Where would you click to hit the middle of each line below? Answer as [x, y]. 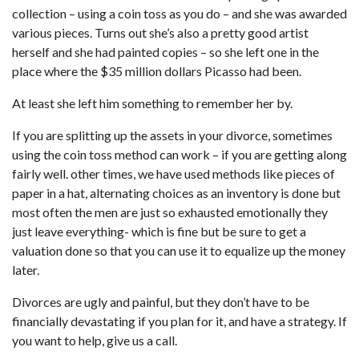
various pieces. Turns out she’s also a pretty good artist [160, 32]
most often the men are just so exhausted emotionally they [170, 212]
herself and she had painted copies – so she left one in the [165, 52]
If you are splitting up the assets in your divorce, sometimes [172, 135]
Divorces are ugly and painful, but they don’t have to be [161, 302]
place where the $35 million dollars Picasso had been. [157, 71]
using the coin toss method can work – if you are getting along [179, 154]
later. [26, 270]
